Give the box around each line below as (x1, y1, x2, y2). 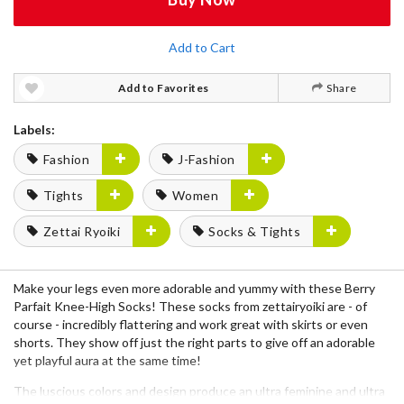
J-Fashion (178, 151, 235, 167)
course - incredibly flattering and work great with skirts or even (14, 317, 368, 332)
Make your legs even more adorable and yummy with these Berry (14, 280, 375, 296)
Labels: (14, 122, 55, 137)
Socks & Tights (208, 224, 300, 239)
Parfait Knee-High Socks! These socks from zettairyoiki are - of (14, 298, 367, 314)
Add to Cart (169, 40, 235, 55)
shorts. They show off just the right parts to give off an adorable (14, 335, 375, 350)
